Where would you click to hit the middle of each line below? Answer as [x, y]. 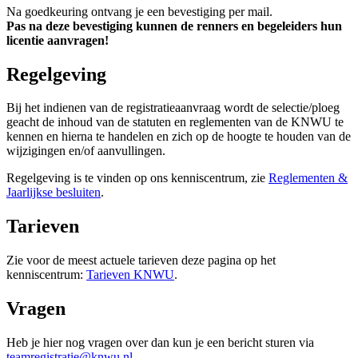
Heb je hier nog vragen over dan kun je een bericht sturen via [160, 343]
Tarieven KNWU [130, 275]
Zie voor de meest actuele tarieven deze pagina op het [141, 261]
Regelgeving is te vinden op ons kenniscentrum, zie [137, 178]
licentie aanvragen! [58, 40]
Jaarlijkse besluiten [54, 193]
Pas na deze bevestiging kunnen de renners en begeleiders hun [174, 26]
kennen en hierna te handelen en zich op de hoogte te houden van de [179, 137]
